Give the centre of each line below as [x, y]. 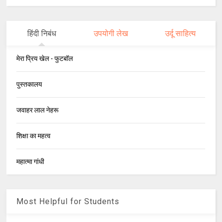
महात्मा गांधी [30, 162]
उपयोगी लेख [111, 34]
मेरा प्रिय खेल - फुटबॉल [45, 59]
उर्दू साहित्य [181, 34]
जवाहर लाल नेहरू [38, 110]
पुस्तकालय [29, 84]
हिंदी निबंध [41, 34]
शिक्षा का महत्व [34, 136]
